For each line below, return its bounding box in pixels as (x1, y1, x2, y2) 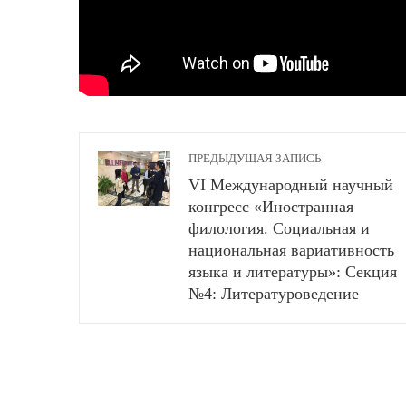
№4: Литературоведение (188, 284, 359, 303)
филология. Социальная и (188, 218, 370, 237)
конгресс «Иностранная (188, 197, 353, 216)
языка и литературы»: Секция (188, 262, 397, 281)
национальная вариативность (188, 240, 394, 259)
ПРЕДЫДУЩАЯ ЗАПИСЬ (188, 151, 321, 165)
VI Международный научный (188, 175, 393, 194)
